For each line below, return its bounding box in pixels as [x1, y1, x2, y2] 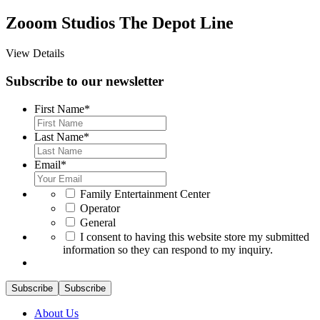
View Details [6, 47, 64, 60]
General [80, 216, 116, 229]
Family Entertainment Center [80, 187, 210, 200]
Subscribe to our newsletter [6, 73, 164, 89]
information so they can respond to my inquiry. [63, 243, 273, 256]
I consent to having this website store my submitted [80, 230, 309, 243]
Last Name [34, 130, 84, 143]
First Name [34, 102, 84, 115]
